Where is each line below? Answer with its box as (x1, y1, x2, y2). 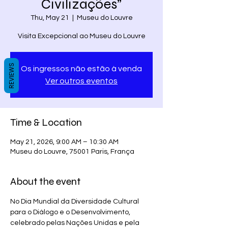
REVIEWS (7, 62, 16, 89)
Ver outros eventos (45, 77, 118, 85)
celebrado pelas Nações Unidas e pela (10, 219, 141, 226)
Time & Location (10, 116, 82, 129)
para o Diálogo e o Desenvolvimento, (10, 209, 132, 216)
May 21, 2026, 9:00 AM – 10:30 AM (10, 138, 119, 146)
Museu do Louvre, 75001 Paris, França (10, 148, 134, 155)
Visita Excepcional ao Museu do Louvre (17, 33, 146, 40)
